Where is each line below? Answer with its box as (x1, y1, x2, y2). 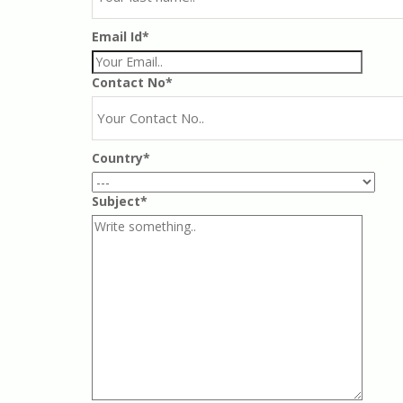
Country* (92, 148, 150, 166)
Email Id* (92, 27, 149, 45)
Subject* (92, 192, 148, 210)
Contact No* (92, 73, 173, 91)
